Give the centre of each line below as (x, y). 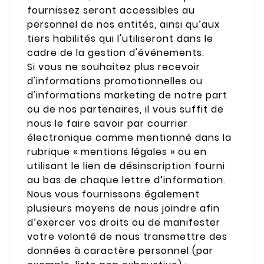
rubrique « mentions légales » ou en (117, 152)
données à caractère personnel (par (120, 251)
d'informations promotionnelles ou (115, 81)
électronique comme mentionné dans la (129, 138)
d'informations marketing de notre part (127, 95)
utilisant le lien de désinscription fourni (126, 166)
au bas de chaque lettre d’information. (126, 180)
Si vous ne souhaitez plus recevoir (114, 67)
